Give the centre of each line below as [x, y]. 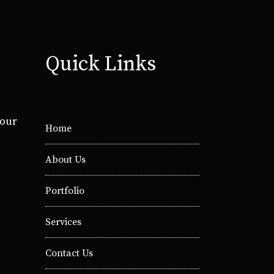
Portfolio [65, 191]
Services [63, 222]
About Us [65, 160]
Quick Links [100, 65]
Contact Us [69, 254]
